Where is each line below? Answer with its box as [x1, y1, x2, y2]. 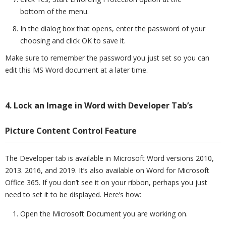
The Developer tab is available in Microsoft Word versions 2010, [5, 153, 214, 163]
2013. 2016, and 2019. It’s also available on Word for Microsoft [5, 165, 209, 175]
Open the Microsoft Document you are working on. [20, 209, 188, 218]
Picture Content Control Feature [5, 125, 137, 136]
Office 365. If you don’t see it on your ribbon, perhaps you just [5, 178, 207, 187]
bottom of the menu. [20, 7, 89, 16]
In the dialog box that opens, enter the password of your [20, 24, 205, 33]
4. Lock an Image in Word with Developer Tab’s [5, 100, 193, 111]
